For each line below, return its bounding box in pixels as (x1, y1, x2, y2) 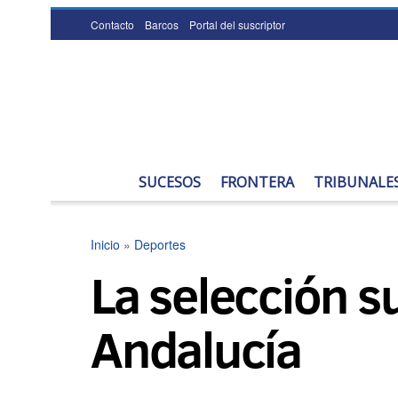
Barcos (145, 17, 179, 32)
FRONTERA (220, 172, 294, 192)
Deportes (134, 235, 186, 253)
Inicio (91, 235, 120, 253)
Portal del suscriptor (189, 17, 285, 32)
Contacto (91, 17, 134, 32)
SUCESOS (139, 172, 201, 192)
